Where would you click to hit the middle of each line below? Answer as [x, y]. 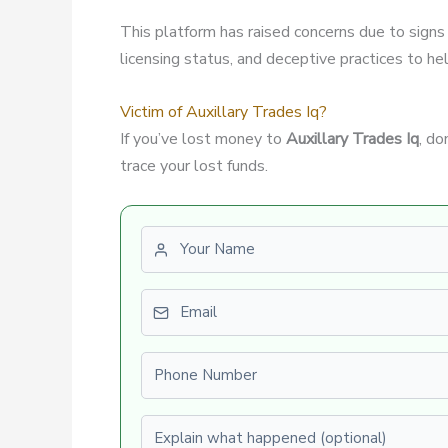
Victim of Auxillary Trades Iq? [223, 111]
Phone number [190, 363]
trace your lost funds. [194, 165]
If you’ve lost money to [203, 138]
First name [177, 237]
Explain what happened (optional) [258, 426]
